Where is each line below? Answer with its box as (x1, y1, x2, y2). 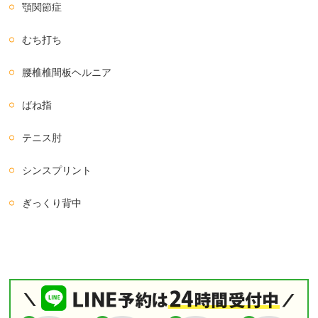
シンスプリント (22, 165, 92, 177)
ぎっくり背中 (22, 197, 82, 209)
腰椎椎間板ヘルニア (22, 67, 112, 79)
